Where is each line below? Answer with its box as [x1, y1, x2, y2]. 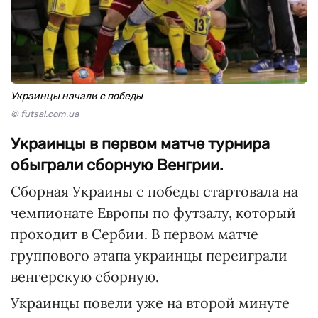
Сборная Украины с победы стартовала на [11, 182, 298, 200]
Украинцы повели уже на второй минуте [11, 294, 290, 312]
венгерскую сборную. [11, 268, 159, 285]
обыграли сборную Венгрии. [11, 155, 224, 175]
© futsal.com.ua [11, 109, 79, 119]
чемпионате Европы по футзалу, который [11, 204, 296, 221]
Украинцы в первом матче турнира [11, 134, 270, 153]
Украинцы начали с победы [11, 90, 143, 102]
